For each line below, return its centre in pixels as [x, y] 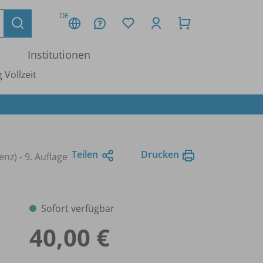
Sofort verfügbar [78, 208]
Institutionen [59, 55]
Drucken [160, 154]
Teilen [85, 154]
